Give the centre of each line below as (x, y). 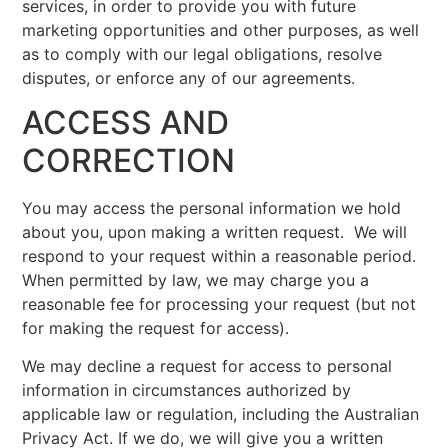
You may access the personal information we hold (212, 208)
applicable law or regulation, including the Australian (221, 414)
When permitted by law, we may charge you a (196, 280)
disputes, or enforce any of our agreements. (189, 77)
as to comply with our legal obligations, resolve (202, 53)
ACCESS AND (126, 123)
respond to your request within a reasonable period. (222, 256)
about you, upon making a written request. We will (215, 232)
